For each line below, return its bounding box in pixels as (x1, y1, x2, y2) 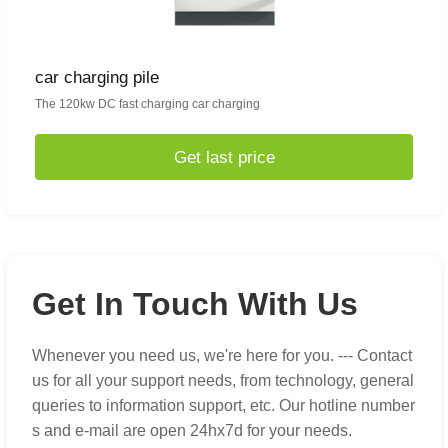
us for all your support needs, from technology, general (32, 372, 414, 390)
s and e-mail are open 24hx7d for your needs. (32, 422, 352, 440)
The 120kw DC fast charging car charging (35, 97, 260, 112)
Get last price (173, 147, 275, 167)
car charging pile (35, 68, 159, 88)
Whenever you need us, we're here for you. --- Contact (32, 347, 412, 365)
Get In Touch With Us (32, 286, 358, 323)
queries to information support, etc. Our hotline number (32, 397, 415, 415)
